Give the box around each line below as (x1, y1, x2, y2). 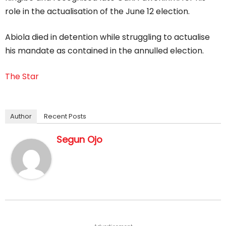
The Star (5, 70, 39, 82)
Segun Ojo (56, 133, 102, 146)
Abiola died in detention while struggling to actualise (5, 31, 210, 43)
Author (10, 111, 32, 121)
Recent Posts (44, 111, 86, 121)
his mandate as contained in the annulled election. (5, 44, 204, 56)
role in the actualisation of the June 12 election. (5, 5, 190, 17)
